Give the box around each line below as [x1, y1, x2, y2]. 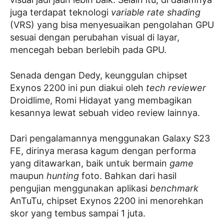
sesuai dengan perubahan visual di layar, [10, 31, 179, 42]
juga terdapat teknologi [10, 6, 111, 17]
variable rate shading [111, 6, 200, 17]
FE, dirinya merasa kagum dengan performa [10, 145, 196, 156]
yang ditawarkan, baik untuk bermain [10, 157, 169, 168]
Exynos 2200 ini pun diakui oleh [10, 82, 146, 93]
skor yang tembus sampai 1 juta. [10, 207, 145, 218]
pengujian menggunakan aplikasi [10, 182, 150, 193]
